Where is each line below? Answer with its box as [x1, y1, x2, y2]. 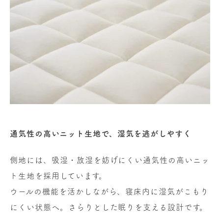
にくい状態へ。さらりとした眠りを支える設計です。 [10, 203, 208, 212]
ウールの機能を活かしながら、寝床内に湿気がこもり [10, 188, 209, 196]
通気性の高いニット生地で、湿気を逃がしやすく [10, 130, 192, 138]
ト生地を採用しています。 [10, 172, 107, 180]
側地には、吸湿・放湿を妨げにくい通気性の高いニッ [10, 156, 210, 165]
